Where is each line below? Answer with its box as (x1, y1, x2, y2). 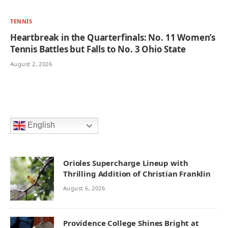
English (25, 121, 55, 130)
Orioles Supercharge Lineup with (63, 158, 188, 168)
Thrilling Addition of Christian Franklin (63, 168, 211, 179)
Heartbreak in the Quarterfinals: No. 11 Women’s (10, 32, 216, 44)
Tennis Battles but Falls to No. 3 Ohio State (10, 43, 186, 55)
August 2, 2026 (10, 60, 52, 68)
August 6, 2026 (63, 184, 105, 192)
